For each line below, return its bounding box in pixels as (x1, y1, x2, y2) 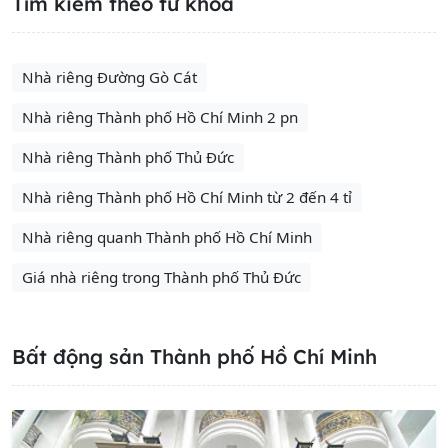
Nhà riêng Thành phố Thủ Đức (21, 147, 234, 167)
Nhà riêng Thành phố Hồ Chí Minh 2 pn (21, 107, 298, 127)
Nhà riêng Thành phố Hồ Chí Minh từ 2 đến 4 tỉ (21, 187, 352, 207)
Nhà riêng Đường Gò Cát (21, 67, 197, 87)
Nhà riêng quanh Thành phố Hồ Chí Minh (21, 227, 312, 247)
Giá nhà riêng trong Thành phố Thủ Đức (21, 267, 301, 287)
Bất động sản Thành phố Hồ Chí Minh (12, 344, 377, 369)
